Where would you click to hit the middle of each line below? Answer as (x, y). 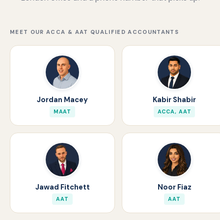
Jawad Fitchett (62, 187)
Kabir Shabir (174, 100)
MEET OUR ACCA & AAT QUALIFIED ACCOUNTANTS (95, 32)
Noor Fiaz (174, 187)
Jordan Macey (62, 100)
